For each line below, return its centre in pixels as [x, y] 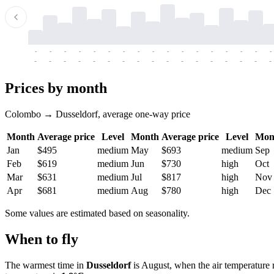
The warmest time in [46, 265]
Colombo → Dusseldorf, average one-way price [98, 114]
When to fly [42, 239]
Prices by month [56, 88]
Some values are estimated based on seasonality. [97, 213]
